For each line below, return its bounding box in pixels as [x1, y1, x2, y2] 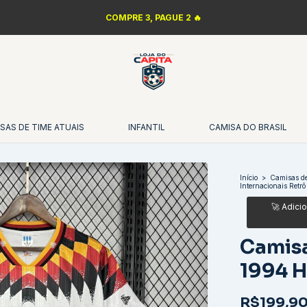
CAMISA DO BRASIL [209, 122, 287, 132]
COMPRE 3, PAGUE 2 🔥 [106, 12, 201, 23]
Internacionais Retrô [240, 182, 306, 190]
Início [240, 173, 258, 182]
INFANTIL [128, 122, 165, 132]
